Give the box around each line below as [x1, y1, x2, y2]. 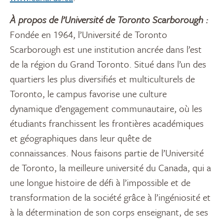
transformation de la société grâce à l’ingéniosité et [10, 190, 211, 204]
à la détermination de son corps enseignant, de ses [10, 205, 208, 219]
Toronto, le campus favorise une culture [10, 87, 167, 101]
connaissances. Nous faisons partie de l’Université [10, 146, 204, 160]
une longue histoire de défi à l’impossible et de [10, 176, 190, 189]
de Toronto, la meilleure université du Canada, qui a [10, 161, 211, 175]
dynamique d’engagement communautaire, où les [10, 102, 202, 115]
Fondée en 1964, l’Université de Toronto [10, 28, 167, 41]
